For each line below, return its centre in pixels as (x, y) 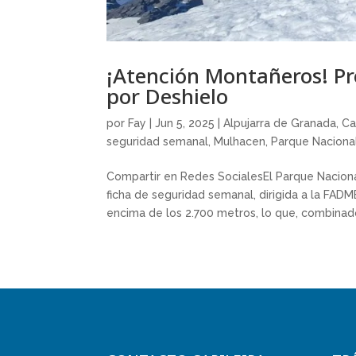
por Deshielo (168, 96)
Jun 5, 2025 (185, 123)
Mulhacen (240, 141)
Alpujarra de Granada (280, 123)
